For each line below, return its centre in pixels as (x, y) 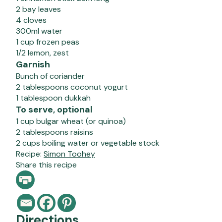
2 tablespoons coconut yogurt (72, 87)
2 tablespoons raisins (55, 132)
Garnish (33, 65)
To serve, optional (54, 110)
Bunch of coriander (50, 76)
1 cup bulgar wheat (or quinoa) (71, 121)
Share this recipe (46, 165)
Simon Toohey (69, 154)
